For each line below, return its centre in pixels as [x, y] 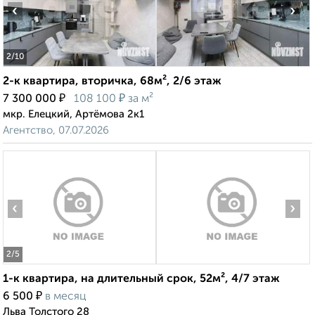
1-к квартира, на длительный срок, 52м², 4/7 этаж [141, 279]
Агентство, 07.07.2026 [56, 131]
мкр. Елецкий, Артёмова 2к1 [73, 115]
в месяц [66, 297]
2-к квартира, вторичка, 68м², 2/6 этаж [112, 82]
